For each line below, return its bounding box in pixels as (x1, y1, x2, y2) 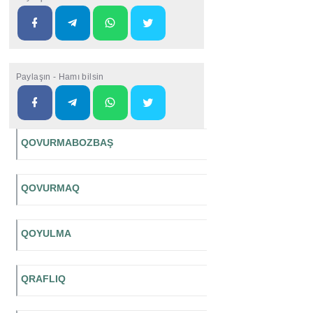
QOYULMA (20, 228, 71, 240)
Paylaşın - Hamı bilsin (15, 72, 104, 82)
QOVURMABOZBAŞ (20, 137, 113, 149)
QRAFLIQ (20, 273, 66, 285)
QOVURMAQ (20, 182, 80, 194)
